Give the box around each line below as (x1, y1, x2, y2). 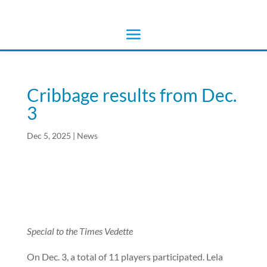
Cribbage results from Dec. (26, 84, 237, 105)
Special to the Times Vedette (26, 225, 133, 237)
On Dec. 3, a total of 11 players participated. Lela (26, 251, 223, 262)
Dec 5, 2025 (26, 131, 71, 141)
